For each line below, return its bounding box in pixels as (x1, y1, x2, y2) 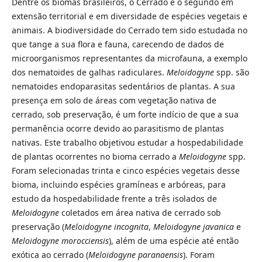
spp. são (213, 67, 249, 78)
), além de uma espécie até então (108, 235, 239, 247)
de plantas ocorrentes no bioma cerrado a (11, 151, 177, 163)
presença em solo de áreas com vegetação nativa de (11, 95, 216, 106)
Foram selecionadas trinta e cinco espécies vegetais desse (11, 165, 240, 177)
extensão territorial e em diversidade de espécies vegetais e (11, 11, 247, 22)
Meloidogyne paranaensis (88, 249, 183, 261)
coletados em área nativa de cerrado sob (58, 207, 221, 219)
